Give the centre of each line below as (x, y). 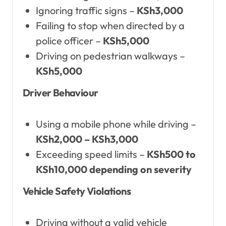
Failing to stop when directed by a (110, 26)
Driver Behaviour (61, 93)
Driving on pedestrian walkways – (110, 56)
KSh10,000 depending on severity (114, 169)
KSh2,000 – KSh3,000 (87, 139)
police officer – (69, 41)
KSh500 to (171, 154)
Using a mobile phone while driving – (116, 124)
